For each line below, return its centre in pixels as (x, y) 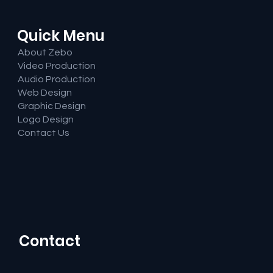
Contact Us (43, 133)
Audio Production (56, 80)
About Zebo (45, 53)
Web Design (44, 93)
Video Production (56, 66)
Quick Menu (61, 36)
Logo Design (45, 120)
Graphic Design (51, 106)
